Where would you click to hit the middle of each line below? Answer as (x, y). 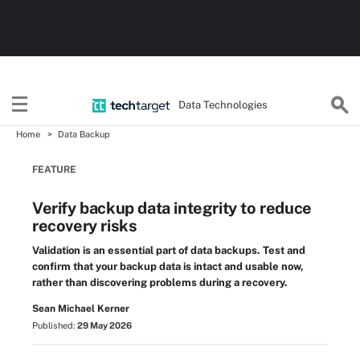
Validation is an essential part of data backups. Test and (169, 250)
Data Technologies (223, 104)
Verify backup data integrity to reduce (172, 208)
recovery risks (85, 226)
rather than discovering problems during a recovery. (160, 282)
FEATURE (54, 170)
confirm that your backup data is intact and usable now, (168, 266)
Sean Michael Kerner (81, 309)
